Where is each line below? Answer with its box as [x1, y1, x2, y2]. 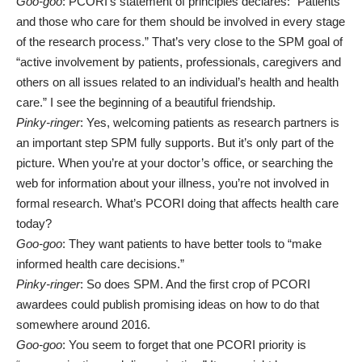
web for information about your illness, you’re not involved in [16, 176, 329, 190]
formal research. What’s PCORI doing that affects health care [16, 196, 339, 210]
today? [16, 217, 52, 230]
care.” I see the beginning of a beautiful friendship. [16, 95, 276, 109]
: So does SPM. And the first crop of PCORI [80, 277, 310, 291]
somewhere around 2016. [16, 318, 150, 331]
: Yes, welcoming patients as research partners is [80, 116, 339, 129]
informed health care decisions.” [16, 257, 184, 271]
